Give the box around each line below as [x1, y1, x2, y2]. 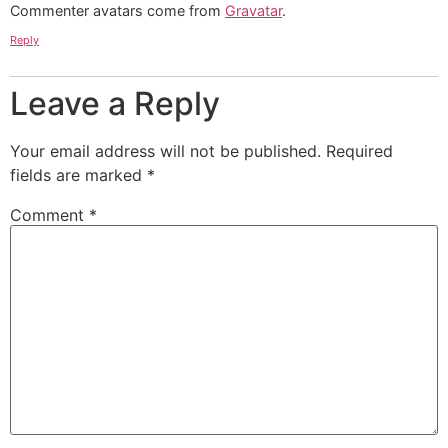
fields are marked [10, 164, 147, 185]
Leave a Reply [10, 83, 220, 123]
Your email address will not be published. [10, 140, 321, 161]
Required [326, 140, 393, 161]
